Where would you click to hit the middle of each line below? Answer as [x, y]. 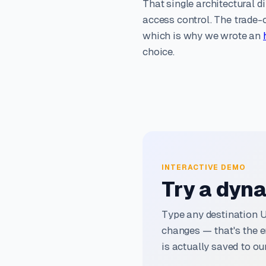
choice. [159, 52]
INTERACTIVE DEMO [204, 168]
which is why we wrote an [203, 36]
